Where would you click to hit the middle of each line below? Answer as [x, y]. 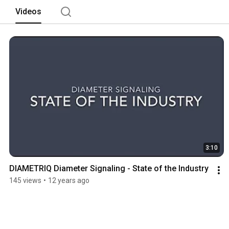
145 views [25, 181]
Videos [28, 11]
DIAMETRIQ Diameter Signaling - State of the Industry [109, 169]
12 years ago [69, 181]
